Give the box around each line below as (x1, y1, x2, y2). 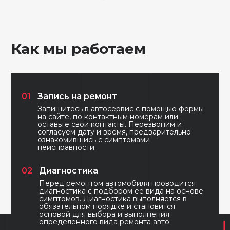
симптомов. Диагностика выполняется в (39, 194, 187, 203)
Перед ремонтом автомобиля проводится (39, 178, 196, 188)
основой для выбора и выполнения (39, 209, 170, 219)
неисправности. (37, 142, 97, 152)
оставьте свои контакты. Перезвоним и (37, 119, 182, 129)
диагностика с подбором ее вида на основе (39, 186, 204, 196)
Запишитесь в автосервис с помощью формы (37, 104, 204, 113)
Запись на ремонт (37, 91, 118, 101)
